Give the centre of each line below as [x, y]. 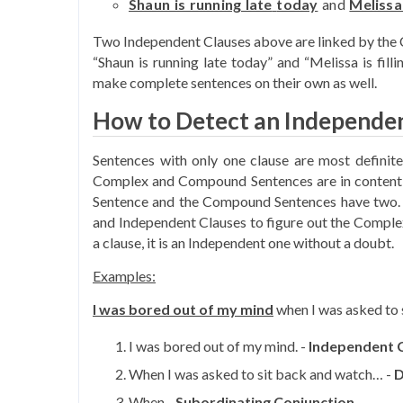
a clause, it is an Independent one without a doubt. [245, 243]
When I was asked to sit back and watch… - [261, 374]
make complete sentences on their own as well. [235, 83]
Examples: [124, 276]
